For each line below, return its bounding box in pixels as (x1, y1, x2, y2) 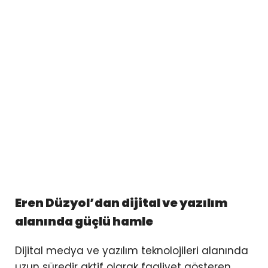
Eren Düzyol (15, 194, 90, 212)
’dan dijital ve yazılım (90, 194, 227, 212)
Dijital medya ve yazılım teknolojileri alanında (15, 243, 248, 258)
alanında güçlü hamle (15, 213, 153, 230)
